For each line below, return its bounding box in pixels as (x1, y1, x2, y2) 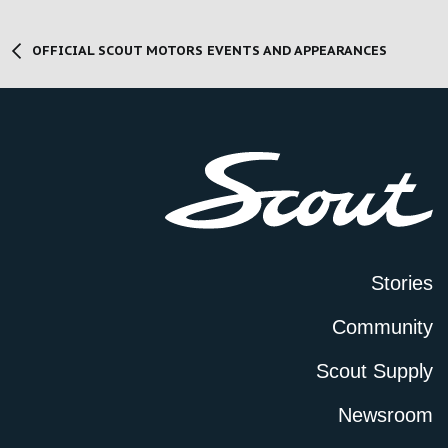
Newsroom (338, 404, 433, 426)
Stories (371, 272, 433, 294)
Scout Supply (316, 360, 433, 382)
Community (332, 316, 433, 338)
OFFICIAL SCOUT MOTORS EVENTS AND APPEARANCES (31, 41, 387, 59)
